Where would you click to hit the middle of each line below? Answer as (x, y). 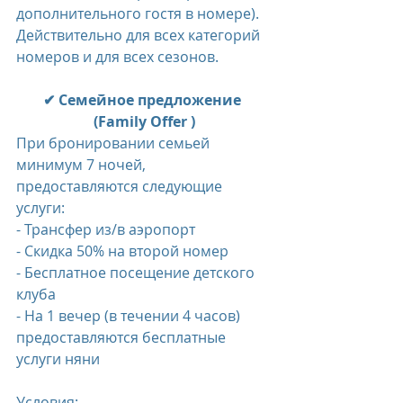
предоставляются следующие (121, 187)
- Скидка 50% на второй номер (122, 251)
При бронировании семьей (115, 143)
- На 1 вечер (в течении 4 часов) (130, 316)
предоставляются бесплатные (123, 338)
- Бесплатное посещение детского (137, 273)
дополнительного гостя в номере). (138, 14)
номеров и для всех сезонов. (117, 57)
